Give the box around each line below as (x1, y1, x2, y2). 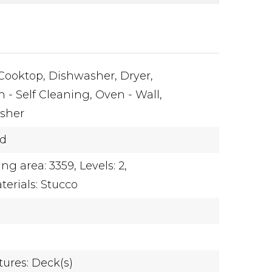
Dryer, (120, 69, 154, 83)
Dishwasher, (49, 69, 118, 83)
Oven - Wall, (95, 88, 163, 101)
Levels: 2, (80, 159, 127, 172)
